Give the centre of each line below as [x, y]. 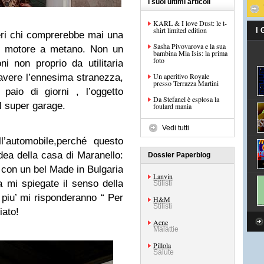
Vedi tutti [176, 128]
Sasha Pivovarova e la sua [189, 46]
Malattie [166, 229]
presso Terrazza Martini [186, 83]
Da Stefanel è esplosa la [186, 99]
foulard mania [172, 106]
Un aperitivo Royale [181, 76]
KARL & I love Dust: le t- [190, 23]
